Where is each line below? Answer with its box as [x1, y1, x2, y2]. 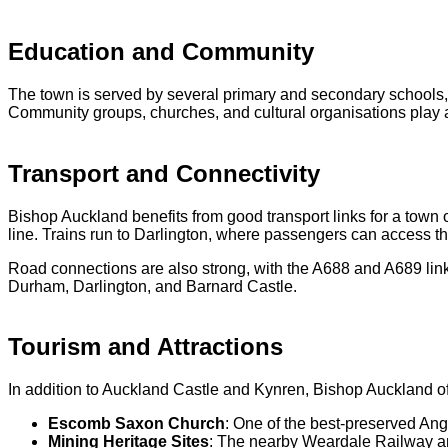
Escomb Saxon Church [48, 415, 225, 433]
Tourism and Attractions [8, 333, 283, 361]
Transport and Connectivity [8, 159, 320, 187]
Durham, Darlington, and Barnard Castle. [8, 277, 297, 295]
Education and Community [8, 37, 314, 65]
